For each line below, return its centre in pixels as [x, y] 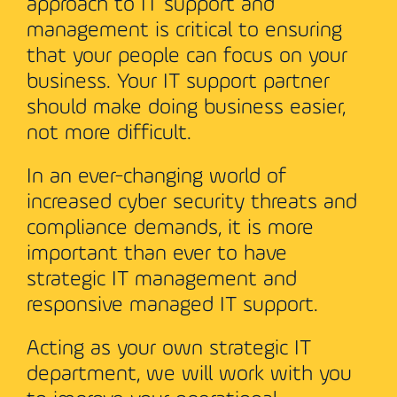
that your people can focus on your [187, 57]
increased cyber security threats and [192, 203]
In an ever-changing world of [156, 178]
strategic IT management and [162, 280]
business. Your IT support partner [178, 83]
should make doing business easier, [186, 109]
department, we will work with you [189, 375]
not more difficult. [109, 134]
